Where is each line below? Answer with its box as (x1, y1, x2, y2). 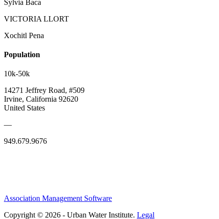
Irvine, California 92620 (4, 95, 78, 104)
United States (4, 104, 45, 112)
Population (4, 50, 40, 59)
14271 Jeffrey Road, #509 (4, 86, 85, 95)
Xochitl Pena (4, 31, 44, 40)
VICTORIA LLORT (4, 14, 69, 23)
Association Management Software (4, 194, 112, 203)
